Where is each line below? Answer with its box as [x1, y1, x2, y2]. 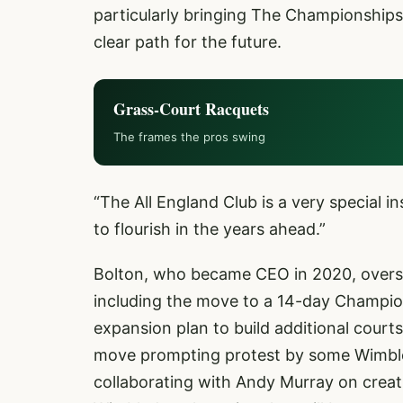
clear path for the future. [94, 32, 282, 51]
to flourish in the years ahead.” [94, 219, 330, 238]
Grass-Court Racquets [113, 97, 269, 121]
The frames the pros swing [113, 130, 265, 144]
